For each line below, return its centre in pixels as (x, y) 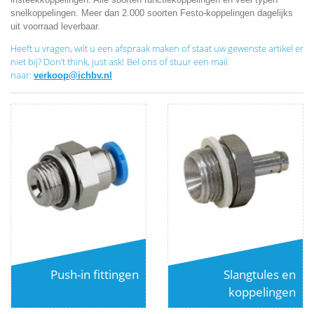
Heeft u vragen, (41, 48)
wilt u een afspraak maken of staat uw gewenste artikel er (189, 48)
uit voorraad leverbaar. (55, 26)
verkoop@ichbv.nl (73, 75)
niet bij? (26, 61)
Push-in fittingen (95, 274)
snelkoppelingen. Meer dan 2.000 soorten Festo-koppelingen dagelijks (152, 13)
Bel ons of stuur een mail (177, 61)
